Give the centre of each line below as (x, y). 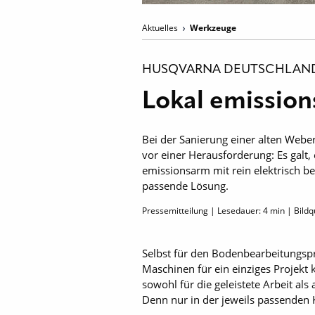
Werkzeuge (213, 28)
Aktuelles (161, 28)
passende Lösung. (185, 186)
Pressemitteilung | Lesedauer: (202, 211)
